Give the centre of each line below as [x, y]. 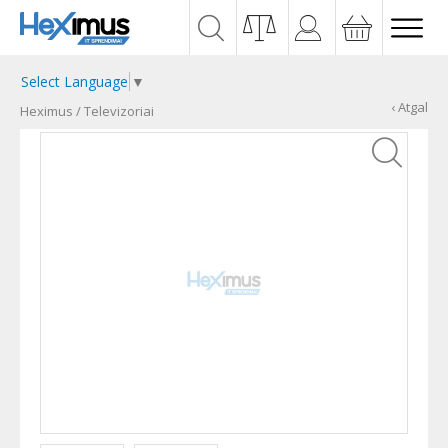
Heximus [46, 111]
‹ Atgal [409, 107]
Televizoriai [119, 111]
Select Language [74, 82]
